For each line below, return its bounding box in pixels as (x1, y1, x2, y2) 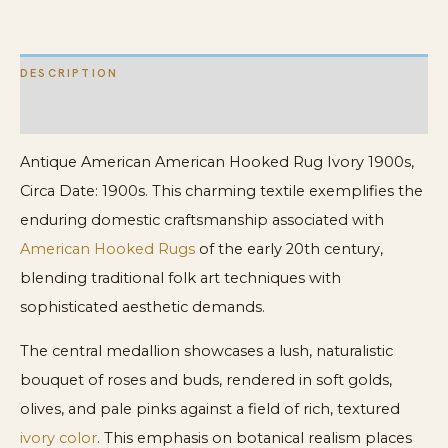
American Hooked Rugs (20, 240, 195, 259)
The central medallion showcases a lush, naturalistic (20, 341, 393, 360)
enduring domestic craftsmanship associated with (20, 211, 384, 230)
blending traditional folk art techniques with (20, 269, 341, 288)
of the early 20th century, (195, 240, 383, 259)
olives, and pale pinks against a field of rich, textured (20, 399, 400, 418)
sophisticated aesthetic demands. (20, 298, 265, 317)
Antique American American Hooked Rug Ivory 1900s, (20, 153, 414, 172)
